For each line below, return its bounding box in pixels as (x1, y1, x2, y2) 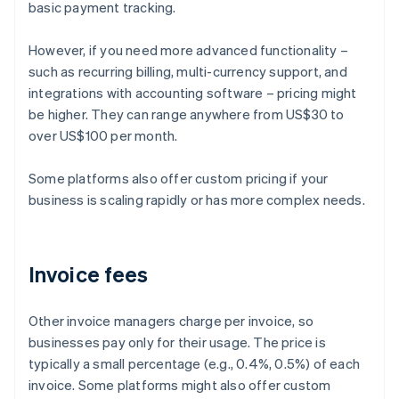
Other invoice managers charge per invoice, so (28, 312, 314, 330)
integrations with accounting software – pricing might (28, 84, 357, 102)
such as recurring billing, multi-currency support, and (28, 62, 347, 81)
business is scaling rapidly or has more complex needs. (28, 191, 365, 209)
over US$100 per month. (28, 126, 178, 145)
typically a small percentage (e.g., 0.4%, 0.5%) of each (28, 354, 361, 373)
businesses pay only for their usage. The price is (28, 333, 326, 352)
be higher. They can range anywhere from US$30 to (28, 105, 345, 124)
